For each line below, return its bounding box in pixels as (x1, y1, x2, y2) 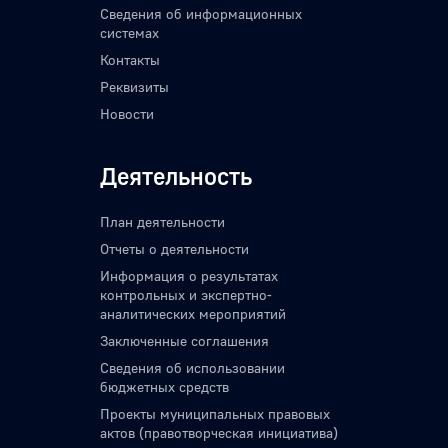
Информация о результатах (100, 267, 278, 285)
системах (100, 24, 159, 42)
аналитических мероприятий (100, 305, 286, 323)
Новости (100, 105, 154, 123)
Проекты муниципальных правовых (100, 405, 330, 423)
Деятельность (100, 161, 252, 191)
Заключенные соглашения (100, 332, 269, 350)
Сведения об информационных (100, 5, 302, 23)
